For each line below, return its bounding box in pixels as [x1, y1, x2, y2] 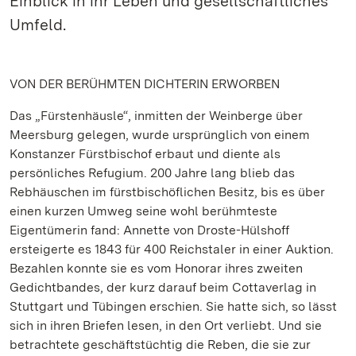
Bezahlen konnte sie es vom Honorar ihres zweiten [10, 261, 303, 276]
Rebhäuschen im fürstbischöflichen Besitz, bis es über [10, 184, 325, 199]
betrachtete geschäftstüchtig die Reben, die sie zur [10, 337, 311, 352]
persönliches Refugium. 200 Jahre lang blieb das [10, 165, 295, 180]
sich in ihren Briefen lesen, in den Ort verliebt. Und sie [10, 318, 322, 333]
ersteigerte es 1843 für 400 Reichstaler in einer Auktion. [10, 242, 334, 257]
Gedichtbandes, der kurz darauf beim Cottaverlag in [10, 280, 316, 295]
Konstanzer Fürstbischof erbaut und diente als [10, 146, 281, 161]
